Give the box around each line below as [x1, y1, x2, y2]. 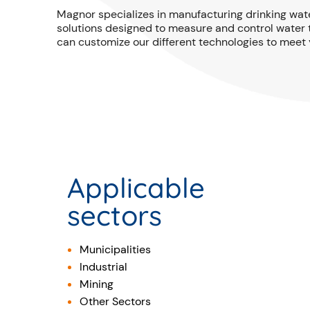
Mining [79, 277, 113, 291]
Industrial [79, 259, 127, 274]
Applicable [67, 170, 205, 205]
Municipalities [79, 242, 151, 257]
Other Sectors [79, 294, 151, 309]
